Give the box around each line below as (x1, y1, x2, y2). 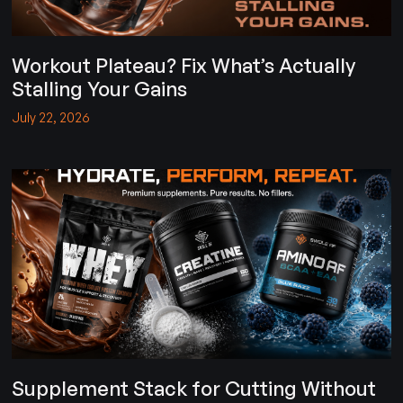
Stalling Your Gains (12, 76, 188, 102)
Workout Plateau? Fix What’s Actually (12, 53, 356, 78)
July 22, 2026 (12, 110, 91, 126)
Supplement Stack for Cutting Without (12, 375, 377, 400)
